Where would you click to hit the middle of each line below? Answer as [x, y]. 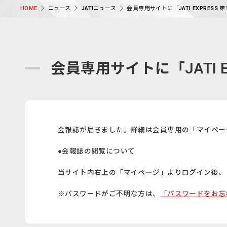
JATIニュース [99, 8]
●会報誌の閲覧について [97, 151]
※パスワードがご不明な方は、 [109, 194]
